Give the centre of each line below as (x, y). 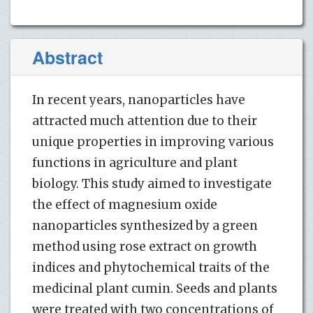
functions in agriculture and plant (135, 162)
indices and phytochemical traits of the (151, 267)
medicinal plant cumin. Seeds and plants (155, 288)
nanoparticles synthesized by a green (145, 225)
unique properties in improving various (153, 141)
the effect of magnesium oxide (125, 204)
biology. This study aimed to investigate (152, 183)
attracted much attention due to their (145, 121)
